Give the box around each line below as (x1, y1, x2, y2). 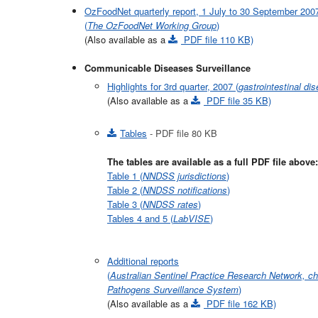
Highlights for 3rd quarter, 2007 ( (107, 79, 238, 93)
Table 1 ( (107, 168, 143, 182)
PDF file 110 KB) (181, 32, 253, 46)
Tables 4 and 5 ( (107, 211, 173, 225)
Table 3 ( (107, 197, 143, 211)
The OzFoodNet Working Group (87, 18, 216, 32)
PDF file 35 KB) (204, 93, 271, 107)
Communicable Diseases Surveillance (84, 60, 251, 75)
